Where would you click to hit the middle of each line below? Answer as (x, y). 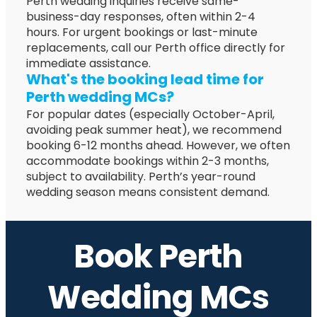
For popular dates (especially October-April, (151, 114)
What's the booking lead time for (145, 79)
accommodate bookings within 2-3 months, (148, 161)
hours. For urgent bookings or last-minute (142, 32)
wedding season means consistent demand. (148, 192)
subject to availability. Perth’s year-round (141, 176)
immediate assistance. (89, 63)
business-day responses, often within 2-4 (141, 16)
